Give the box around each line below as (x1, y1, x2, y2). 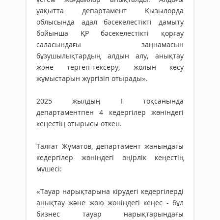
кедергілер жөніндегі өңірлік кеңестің (36, 152, 184, 162)
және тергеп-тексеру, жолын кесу (36, 62, 184, 72)
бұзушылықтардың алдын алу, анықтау (36, 51, 184, 60)
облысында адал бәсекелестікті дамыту (36, 17, 184, 27)
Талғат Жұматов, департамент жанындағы (36, 141, 184, 151)
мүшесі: (36, 164, 62, 173)
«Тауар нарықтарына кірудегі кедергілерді (36, 186, 184, 196)
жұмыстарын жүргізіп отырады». (36, 73, 148, 83)
